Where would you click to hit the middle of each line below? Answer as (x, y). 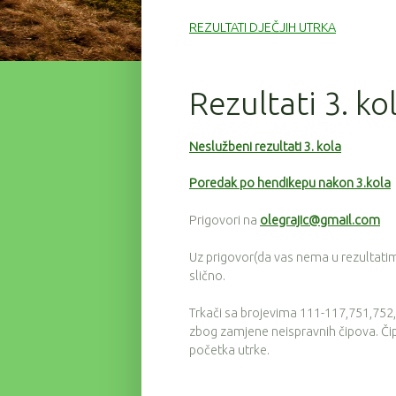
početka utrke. (229, 350)
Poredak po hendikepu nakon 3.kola (290, 183)
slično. (207, 275)
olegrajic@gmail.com (320, 221)
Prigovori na (225, 221)
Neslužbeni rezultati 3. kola (265, 146)
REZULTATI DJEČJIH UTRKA (263, 27)
